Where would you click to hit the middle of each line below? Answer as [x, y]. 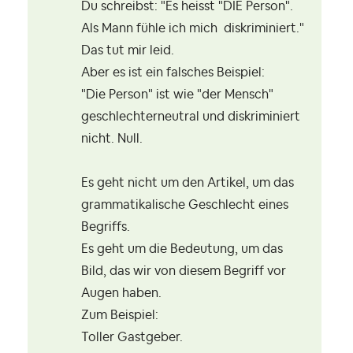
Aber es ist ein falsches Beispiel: [173, 73]
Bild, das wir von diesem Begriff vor [184, 271]
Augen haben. [121, 294]
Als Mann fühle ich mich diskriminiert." [193, 29]
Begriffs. [106, 227]
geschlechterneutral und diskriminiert [191, 117]
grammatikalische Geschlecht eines [185, 205]
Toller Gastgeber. [134, 338]
